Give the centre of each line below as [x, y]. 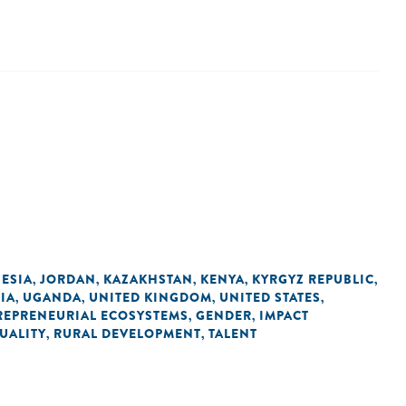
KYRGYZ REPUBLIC [313, 279]
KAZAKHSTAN [148, 279]
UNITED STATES [270, 297]
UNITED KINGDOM [150, 297]
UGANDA [52, 297]
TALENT [233, 333]
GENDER [224, 315]
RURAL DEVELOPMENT [127, 333]
